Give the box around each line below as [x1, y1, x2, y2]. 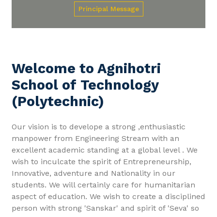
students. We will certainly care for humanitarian [12, 180, 195, 189]
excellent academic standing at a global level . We [12, 145, 198, 155]
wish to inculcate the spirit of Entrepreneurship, [12, 156, 191, 166]
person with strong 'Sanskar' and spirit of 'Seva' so [12, 203, 199, 213]
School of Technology [12, 76, 158, 93]
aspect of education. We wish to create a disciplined [12, 191, 205, 201]
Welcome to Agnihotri [12, 60, 161, 77]
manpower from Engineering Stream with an [12, 133, 179, 143]
